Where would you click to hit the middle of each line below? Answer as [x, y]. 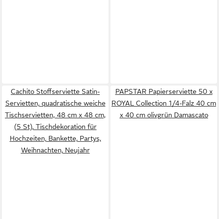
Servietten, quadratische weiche [55, 103]
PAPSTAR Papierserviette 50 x [164, 91]
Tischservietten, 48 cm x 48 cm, [55, 115]
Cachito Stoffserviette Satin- [55, 91]
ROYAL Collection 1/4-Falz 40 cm [164, 103]
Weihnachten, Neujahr [55, 150]
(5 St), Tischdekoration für [55, 127]
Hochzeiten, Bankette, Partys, [55, 138]
